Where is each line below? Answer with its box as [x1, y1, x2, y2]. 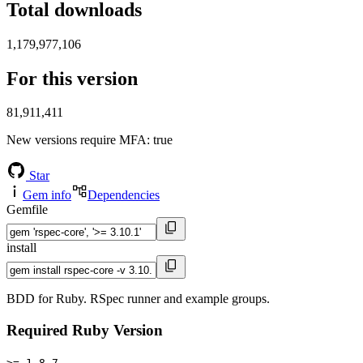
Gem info [23, 188, 71, 203]
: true [147, 133, 173, 147]
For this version [6, 67, 138, 89]
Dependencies [88, 188, 160, 203]
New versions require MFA [6, 133, 147, 147]
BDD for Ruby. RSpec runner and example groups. [6, 292, 270, 306]
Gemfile [6, 203, 48, 217]
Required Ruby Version [6, 322, 163, 340]
